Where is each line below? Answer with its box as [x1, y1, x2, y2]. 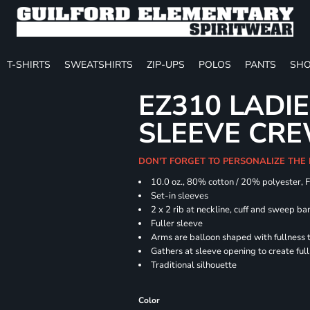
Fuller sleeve [151, 217, 203, 230]
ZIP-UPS [147, 57, 185, 71]
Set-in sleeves [151, 190, 209, 202]
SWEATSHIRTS [64, 57, 133, 71]
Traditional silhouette [151, 259, 237, 271]
